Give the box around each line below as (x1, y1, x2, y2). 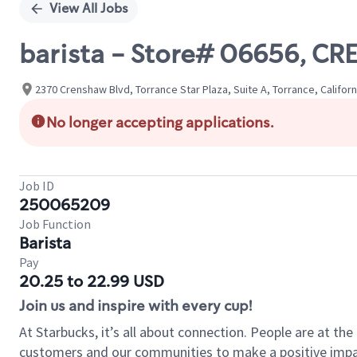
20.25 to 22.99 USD (19, 271, 164, 292)
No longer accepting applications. (46, 113, 274, 132)
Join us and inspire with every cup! (19, 296, 252, 316)
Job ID (19, 178, 54, 194)
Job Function (19, 216, 91, 232)
